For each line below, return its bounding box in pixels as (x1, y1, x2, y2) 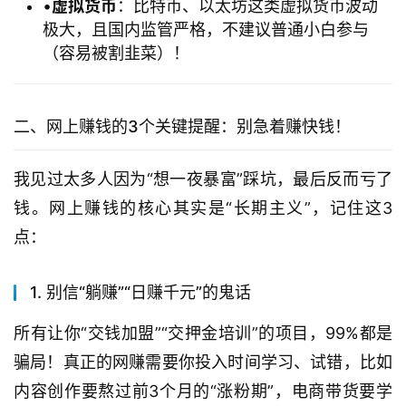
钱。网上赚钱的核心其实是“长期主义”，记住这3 (14, 198, 392, 218)
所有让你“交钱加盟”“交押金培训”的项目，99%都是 (14, 324, 392, 343)
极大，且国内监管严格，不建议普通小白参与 (43, 20, 369, 40)
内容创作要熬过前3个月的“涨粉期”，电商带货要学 (14, 382, 392, 401)
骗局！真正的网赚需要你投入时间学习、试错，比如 (14, 353, 392, 372)
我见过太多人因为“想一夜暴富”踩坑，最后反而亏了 (14, 169, 392, 189)
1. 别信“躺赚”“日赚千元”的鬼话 (30, 283, 251, 303)
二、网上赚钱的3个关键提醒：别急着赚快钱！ (14, 117, 351, 137)
